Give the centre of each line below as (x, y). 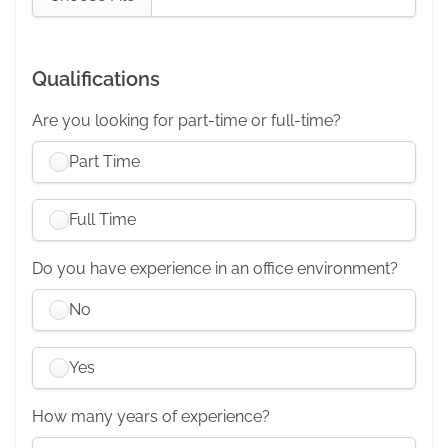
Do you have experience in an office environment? (215, 268)
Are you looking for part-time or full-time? (186, 120)
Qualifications (96, 79)
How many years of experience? (151, 416)
